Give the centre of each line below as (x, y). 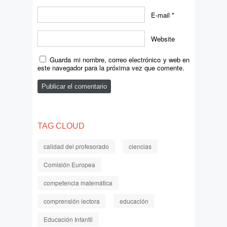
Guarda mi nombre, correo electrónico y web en (120, 60)
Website (163, 39)
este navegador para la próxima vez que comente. (111, 68)
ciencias (140, 146)
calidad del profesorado (76, 146)
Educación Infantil (68, 219)
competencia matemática (78, 183)
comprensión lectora (72, 201)
